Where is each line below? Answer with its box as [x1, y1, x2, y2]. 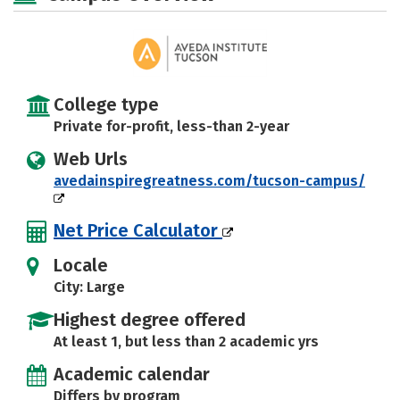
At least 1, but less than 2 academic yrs [54, 333, 319, 351]
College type [54, 94, 159, 116]
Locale [54, 254, 108, 277]
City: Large [54, 279, 125, 296]
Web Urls [54, 148, 128, 171]
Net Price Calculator [54, 220, 222, 242]
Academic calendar [54, 363, 210, 386]
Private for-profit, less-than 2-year [54, 118, 289, 136]
